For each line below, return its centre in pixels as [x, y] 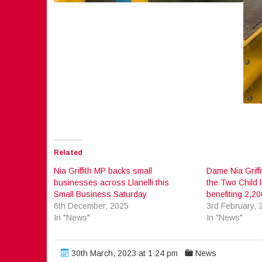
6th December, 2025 [91, 206]
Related [68, 152]
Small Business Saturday [100, 194]
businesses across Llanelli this [111, 182]
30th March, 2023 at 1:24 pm [123, 253]
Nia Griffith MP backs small [103, 170]
